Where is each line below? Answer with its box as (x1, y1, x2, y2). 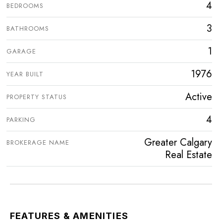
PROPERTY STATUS (6, 92, 67, 102)
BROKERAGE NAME (6, 137, 69, 147)
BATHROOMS (6, 23, 49, 33)
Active (185, 89, 212, 104)
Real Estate (165, 147, 212, 162)
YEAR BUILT (6, 69, 44, 79)
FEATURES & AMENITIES (10, 210, 128, 221)
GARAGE (6, 46, 36, 56)
